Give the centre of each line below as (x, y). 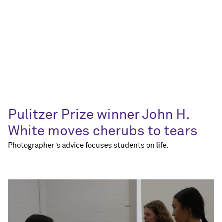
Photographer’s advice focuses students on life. (88, 146)
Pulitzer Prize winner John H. (99, 115)
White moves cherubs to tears (103, 132)
